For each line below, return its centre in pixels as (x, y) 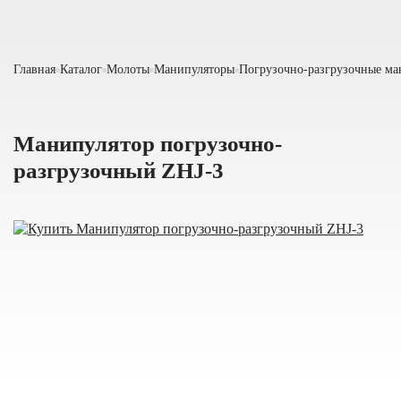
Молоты (128, 69)
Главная (34, 69)
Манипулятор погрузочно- (148, 144)
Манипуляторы (194, 69)
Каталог (81, 69)
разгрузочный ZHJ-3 (119, 171)
